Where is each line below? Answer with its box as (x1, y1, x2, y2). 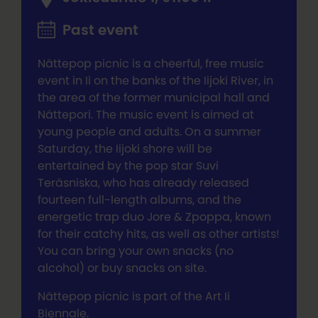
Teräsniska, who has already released (37, 176, 249, 188)
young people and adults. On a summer (37, 125, 261, 137)
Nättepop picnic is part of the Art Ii (37, 290, 230, 302)
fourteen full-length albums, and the (37, 193, 241, 205)
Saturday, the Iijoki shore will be (37, 142, 212, 154)
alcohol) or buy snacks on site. (37, 261, 207, 273)
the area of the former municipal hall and (37, 91, 270, 103)
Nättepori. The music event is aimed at (37, 108, 254, 120)
